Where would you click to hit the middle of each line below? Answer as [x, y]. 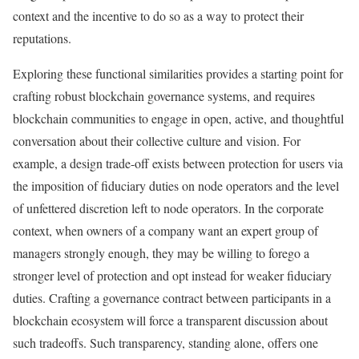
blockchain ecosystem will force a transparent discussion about [170, 320]
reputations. [42, 38]
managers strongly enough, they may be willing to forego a [161, 253]
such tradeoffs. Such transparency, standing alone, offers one [165, 343]
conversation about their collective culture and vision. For [157, 141]
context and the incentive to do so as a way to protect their [158, 16]
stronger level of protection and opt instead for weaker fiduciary [172, 275]
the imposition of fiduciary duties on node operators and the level [176, 186]
